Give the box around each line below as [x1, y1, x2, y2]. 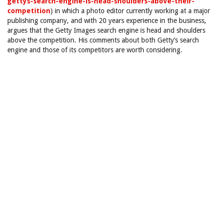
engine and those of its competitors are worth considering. [7, 46, 182, 54]
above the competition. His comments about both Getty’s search [7, 36, 199, 44]
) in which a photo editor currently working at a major [50, 7, 210, 15]
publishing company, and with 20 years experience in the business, [7, 17, 206, 24]
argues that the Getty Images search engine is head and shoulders [7, 26, 205, 34]
